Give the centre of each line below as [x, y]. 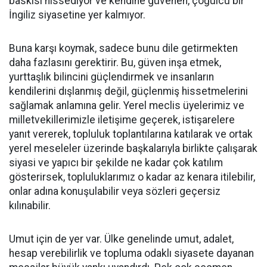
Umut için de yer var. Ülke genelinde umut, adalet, [121, 239]
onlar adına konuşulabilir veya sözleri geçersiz [115, 192]
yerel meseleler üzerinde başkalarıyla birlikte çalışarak [133, 149]
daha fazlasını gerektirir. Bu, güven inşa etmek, [115, 63]
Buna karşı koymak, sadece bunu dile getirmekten [123, 49]
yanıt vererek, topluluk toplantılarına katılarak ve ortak [131, 134]
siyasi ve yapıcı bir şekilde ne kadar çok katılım [116, 163]
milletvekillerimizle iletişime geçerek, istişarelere [122, 120]
